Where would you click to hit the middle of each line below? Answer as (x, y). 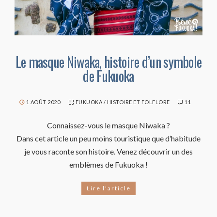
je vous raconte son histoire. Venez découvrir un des (108, 151)
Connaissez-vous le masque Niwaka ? (108, 125)
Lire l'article (108, 188)
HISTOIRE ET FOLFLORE (138, 102)
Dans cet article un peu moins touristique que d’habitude (108, 138)
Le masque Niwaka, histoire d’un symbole (108, 62)
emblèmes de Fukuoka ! (108, 164)
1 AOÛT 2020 (43, 102)
